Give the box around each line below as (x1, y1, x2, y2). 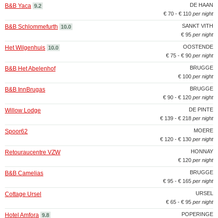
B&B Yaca (5, 2, 31, 9)
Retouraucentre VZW (5, 149, 60, 156)
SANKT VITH (182, 23, 213, 29)
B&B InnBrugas (5, 86, 45, 93)
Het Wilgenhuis (5, 44, 45, 51)
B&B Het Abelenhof (5, 65, 55, 72)
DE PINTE (189, 107, 213, 112)
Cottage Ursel (5, 191, 41, 198)
